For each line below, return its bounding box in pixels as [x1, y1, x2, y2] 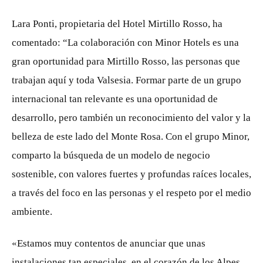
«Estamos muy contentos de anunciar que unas [12, 238, 205, 249]
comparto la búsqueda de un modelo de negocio [12, 150, 210, 161]
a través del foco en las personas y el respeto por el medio [12, 187, 251, 198]
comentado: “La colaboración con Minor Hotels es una [12, 37, 239, 48]
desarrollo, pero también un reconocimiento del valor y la [12, 112, 251, 123]
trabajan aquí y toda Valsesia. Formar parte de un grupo [12, 75, 241, 86]
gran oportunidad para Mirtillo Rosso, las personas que [12, 56, 240, 67]
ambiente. [12, 206, 52, 217]
